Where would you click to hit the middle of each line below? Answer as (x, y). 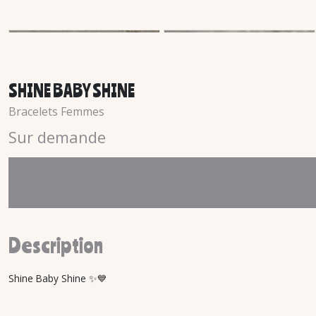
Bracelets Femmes (56, 111)
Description (56, 245)
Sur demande (57, 137)
